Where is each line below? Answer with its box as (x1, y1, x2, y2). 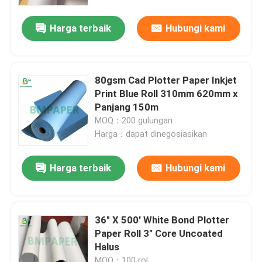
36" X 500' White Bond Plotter (95, 213, 230, 226)
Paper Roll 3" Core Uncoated (95, 227, 223, 239)
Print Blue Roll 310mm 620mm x (95, 87, 239, 99)
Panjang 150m (95, 101, 159, 113)
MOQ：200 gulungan (95, 115, 173, 125)
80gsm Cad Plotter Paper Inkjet (95, 74, 237, 86)
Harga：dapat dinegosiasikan (95, 129, 208, 139)
